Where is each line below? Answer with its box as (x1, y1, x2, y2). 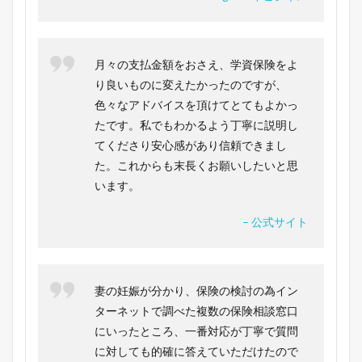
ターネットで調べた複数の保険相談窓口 (95, 303, 298, 318)
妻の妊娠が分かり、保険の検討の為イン (95, 283, 298, 297)
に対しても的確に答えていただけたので (95, 343, 298, 358)
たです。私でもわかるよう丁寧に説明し (95, 117, 298, 132)
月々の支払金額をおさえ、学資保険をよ (95, 57, 298, 71)
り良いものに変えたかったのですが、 (95, 77, 287, 91)
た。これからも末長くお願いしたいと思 (95, 158, 298, 172)
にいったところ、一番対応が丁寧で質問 (95, 323, 298, 338)
